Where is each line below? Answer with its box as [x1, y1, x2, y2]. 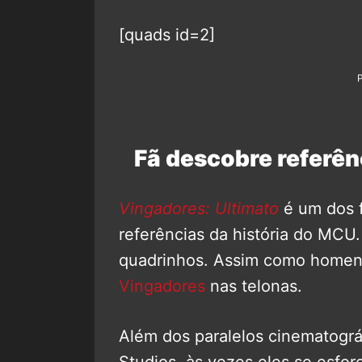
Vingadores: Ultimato [119, 198, 279, 218]
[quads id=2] [119, 24, 215, 44]
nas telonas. [205, 276, 302, 296]
